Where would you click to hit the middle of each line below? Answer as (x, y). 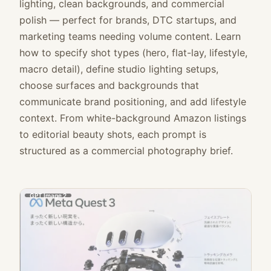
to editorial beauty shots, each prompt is (113, 134)
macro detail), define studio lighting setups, (119, 69)
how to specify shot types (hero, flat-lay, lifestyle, (133, 52)
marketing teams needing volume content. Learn (130, 36)
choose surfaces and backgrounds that (109, 85)
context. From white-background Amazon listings (133, 118)
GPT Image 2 (48, 195)
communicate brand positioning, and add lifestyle (133, 101)
